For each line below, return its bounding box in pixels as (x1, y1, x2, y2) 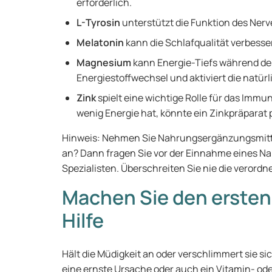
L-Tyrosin (76, 16, 122, 29)
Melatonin (76, 36, 124, 49)
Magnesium (76, 56, 131, 69)
